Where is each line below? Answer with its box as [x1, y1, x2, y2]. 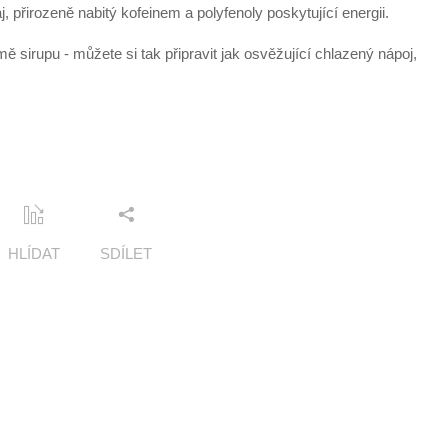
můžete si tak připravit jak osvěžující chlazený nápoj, [73, 45, 417, 63]
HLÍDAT [8, 245, 60, 263]
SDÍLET [100, 245, 152, 263]
